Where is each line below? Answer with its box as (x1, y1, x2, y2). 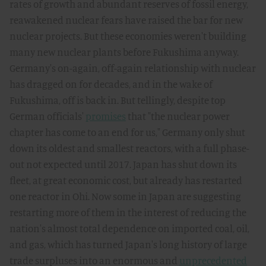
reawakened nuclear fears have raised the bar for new (9, 14, 243, 26)
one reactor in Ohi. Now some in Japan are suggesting (9, 190, 241, 202)
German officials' (9, 110, 85, 122)
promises (85, 110, 126, 122)
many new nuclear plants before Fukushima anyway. (9, 46, 239, 58)
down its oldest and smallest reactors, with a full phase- (9, 142, 249, 154)
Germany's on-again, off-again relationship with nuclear (9, 62, 256, 74)
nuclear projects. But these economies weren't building (9, 30, 246, 42)
